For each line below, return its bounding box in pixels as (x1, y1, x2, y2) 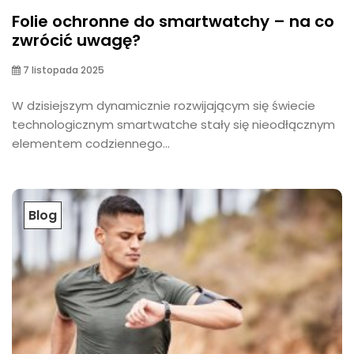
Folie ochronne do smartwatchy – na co (12, 10, 334, 33)
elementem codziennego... (12, 135, 170, 153)
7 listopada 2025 (21, 63, 104, 77)
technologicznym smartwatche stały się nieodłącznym (12, 116, 335, 134)
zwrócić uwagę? (12, 29, 141, 52)
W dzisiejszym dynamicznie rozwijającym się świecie (12, 97, 315, 115)
